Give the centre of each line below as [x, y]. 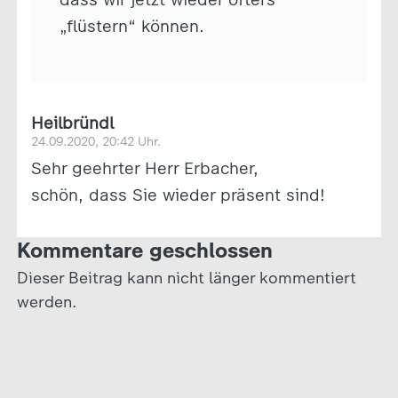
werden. [46, 302]
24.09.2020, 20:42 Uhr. [96, 141]
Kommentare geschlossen [144, 250]
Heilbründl [72, 123]
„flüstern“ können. [131, 26]
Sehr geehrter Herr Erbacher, [144, 168]
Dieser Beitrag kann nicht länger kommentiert [186, 278]
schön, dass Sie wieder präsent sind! [178, 195]
